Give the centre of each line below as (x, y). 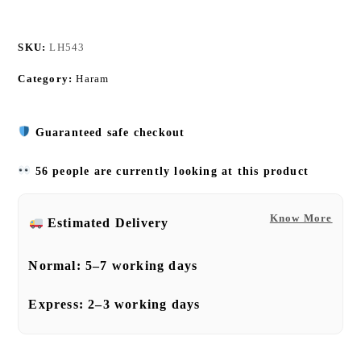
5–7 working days (142, 265)
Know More (301, 218)
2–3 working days (144, 304)
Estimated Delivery (108, 222)
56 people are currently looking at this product (170, 171)
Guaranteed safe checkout (110, 132)
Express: (58, 304)
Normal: (57, 265)
